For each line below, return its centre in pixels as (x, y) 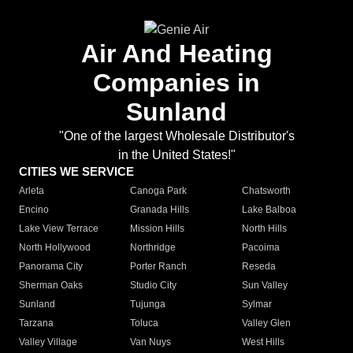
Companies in (176, 83)
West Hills (263, 342)
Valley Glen (266, 323)
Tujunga (148, 304)
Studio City (154, 285)
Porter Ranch (159, 266)
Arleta (32, 191)
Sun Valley (264, 285)
